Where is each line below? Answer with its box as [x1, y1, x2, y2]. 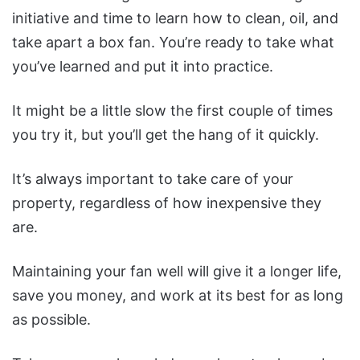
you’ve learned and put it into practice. [12, 58, 273, 76]
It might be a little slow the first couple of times [12, 102, 333, 120]
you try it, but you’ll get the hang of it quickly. [12, 126, 319, 144]
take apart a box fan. [12, 34, 159, 51]
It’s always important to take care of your [12, 170, 293, 188]
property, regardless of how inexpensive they [12, 194, 321, 212]
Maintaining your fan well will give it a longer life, [12, 263, 342, 280]
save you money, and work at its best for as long [12, 287, 343, 305]
